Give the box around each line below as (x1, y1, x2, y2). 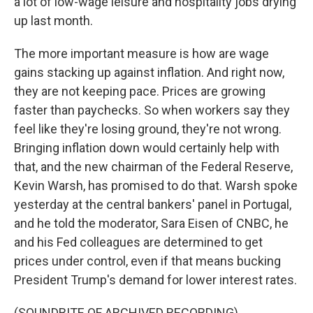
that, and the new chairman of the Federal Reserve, (14, 159, 293, 174)
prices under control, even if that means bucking (14, 254, 281, 268)
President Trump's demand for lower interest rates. (14, 272, 297, 287)
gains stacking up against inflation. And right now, (14, 65, 284, 80)
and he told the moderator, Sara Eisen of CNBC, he (14, 216, 289, 231)
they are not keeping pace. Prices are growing (14, 84, 265, 99)
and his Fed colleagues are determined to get (14, 235, 263, 249)
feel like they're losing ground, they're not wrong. (14, 122, 282, 136)
